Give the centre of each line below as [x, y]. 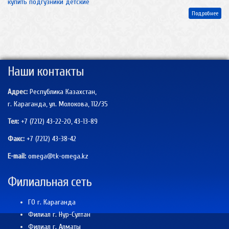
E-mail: [17, 156]
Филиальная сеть [50, 182]
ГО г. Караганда [52, 202]
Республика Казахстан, [62, 92]
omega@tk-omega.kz [58, 156]
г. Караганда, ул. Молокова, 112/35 [58, 104]
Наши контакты [46, 72]
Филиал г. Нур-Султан [59, 215]
